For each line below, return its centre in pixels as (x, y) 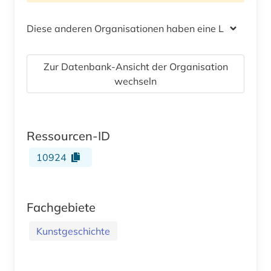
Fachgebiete (61, 207)
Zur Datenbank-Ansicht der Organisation (135, 66)
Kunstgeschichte (73, 231)
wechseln (135, 81)
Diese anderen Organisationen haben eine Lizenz (137, 28)
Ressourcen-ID (68, 135)
